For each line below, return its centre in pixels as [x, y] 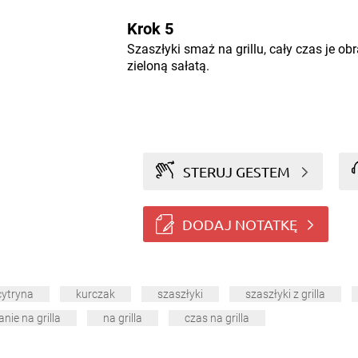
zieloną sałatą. [168, 66]
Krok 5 [150, 29]
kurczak [95, 294]
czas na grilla [217, 318]
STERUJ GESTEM [237, 171]
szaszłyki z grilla [285, 294]
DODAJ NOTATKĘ [239, 224]
